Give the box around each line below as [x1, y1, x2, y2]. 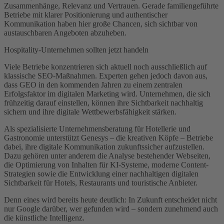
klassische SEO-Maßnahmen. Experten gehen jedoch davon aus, [4, 71, 207, 80]
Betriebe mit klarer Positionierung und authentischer [4, 10, 167, 19]
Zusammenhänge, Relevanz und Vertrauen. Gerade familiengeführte [4, 1, 218, 10]
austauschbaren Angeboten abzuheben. [4, 28, 126, 37]
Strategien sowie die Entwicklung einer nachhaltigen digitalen [4, 169, 198, 178]
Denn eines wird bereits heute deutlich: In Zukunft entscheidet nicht [4, 195, 217, 204]
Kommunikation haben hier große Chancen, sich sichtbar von [4, 19, 197, 28]
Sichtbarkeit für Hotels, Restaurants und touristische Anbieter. [4, 178, 197, 187]
